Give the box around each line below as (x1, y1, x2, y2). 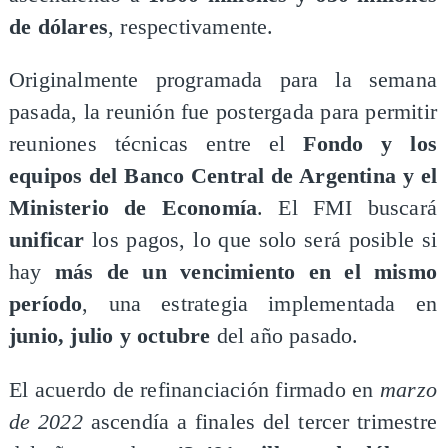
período (8, 292, 83, 317)
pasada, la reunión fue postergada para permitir (8, 100, 438, 125)
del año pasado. (210, 324, 359, 349)
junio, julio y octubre (8, 324, 211, 349)
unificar (8, 228, 85, 253)
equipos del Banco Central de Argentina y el (8, 164, 438, 189)
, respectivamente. (107, 14, 274, 39)
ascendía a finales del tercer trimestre (82, 409, 438, 434)
